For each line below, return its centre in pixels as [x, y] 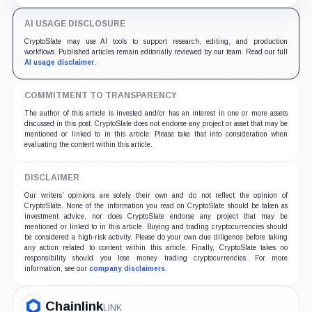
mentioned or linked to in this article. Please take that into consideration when [156, 134]
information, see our [56, 268]
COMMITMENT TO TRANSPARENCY [100, 95]
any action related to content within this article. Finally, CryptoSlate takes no [156, 247]
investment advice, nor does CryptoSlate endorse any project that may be [156, 216]
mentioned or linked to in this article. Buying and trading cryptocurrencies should [156, 226]
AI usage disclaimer [59, 62]
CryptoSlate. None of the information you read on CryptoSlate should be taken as [156, 205]
